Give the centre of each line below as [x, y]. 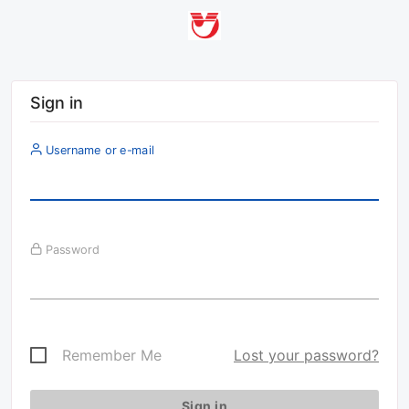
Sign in [57, 103]
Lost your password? [306, 355]
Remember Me [112, 355]
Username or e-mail [98, 150]
